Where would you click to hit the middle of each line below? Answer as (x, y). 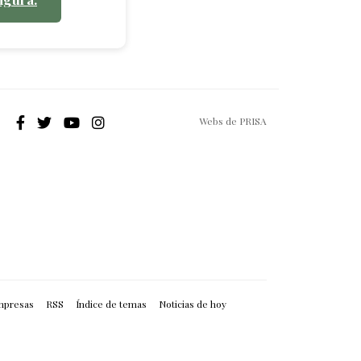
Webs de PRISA (233, 120)
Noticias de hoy (193, 303)
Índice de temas (111, 303)
